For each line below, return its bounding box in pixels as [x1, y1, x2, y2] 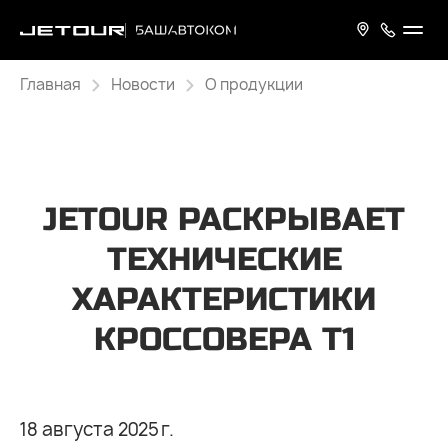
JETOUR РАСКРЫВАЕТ [43, 200, 405, 239]
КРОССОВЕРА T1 [93, 320, 355, 359]
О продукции [205, 74, 303, 95]
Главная [20, 74, 81, 95]
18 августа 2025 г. [20, 417, 174, 442]
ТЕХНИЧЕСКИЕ [106, 240, 342, 279]
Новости [111, 74, 175, 95]
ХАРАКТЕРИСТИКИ [72, 280, 376, 319]
